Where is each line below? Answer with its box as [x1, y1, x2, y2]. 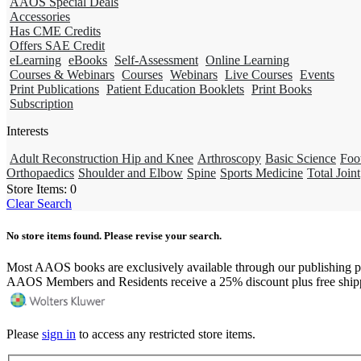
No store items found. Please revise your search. [6, 229, 222, 242]
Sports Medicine [220, 166, 303, 180]
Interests [6, 124, 48, 139]
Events [300, 68, 334, 82]
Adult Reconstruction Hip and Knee [10, 151, 193, 166]
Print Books [251, 82, 312, 97]
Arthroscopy [197, 151, 261, 166]
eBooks [68, 53, 107, 68]
